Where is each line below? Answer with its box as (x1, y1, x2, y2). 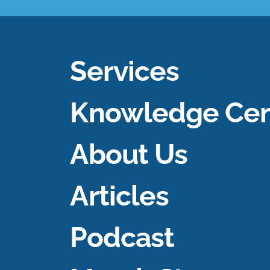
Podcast (70, 221, 174, 254)
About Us (70, 137, 188, 171)
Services (70, 54, 180, 87)
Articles (70, 179, 169, 212)
